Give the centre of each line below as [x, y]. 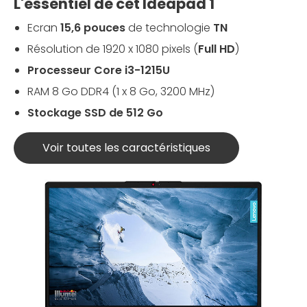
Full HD [217, 49]
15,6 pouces [93, 28]
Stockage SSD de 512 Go [95, 113]
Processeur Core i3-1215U [99, 71]
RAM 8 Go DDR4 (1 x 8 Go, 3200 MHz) [121, 92]
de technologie [169, 28]
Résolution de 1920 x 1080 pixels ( [113, 49]
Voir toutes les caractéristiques [126, 148]
